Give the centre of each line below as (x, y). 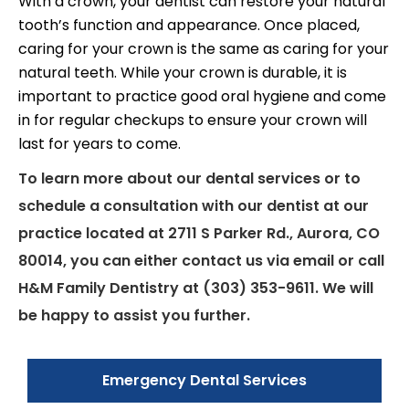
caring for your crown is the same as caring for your (204, 48)
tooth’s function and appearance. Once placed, (189, 25)
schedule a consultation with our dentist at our (194, 205)
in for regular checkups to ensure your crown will (193, 120)
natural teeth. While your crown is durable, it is (183, 72)
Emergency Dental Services (204, 380)
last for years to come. (100, 143)
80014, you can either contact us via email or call (201, 260)
